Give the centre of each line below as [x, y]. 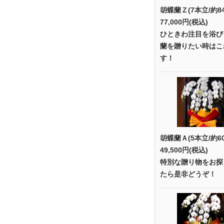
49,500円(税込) [184, 150]
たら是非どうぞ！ [188, 174]
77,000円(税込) [184, 22]
